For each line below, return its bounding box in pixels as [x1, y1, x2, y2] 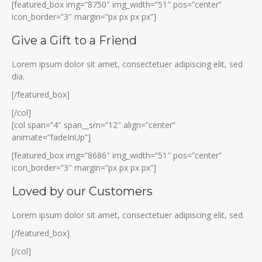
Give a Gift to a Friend [12, 33, 137, 47]
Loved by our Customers [12, 184, 153, 198]
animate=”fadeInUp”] [12, 131, 91, 143]
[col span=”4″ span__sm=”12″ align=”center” [12, 119, 175, 130]
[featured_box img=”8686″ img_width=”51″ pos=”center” [12, 149, 222, 161]
